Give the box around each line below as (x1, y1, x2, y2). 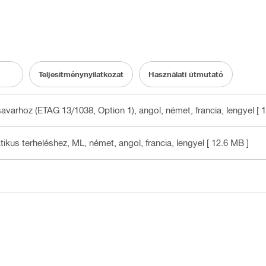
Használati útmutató (148, 69, 223, 79)
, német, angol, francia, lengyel (84, 137, 204, 148)
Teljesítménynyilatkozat (39, 69, 123, 79)
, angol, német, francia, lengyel (134, 104, 254, 116)
